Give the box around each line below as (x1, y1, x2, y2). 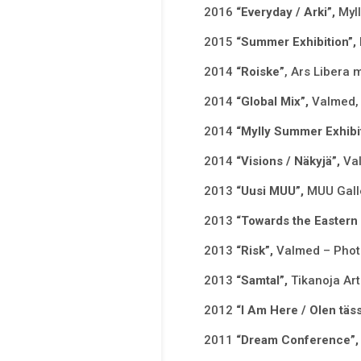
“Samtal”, (235, 273, 291, 288)
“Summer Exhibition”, (235, 35, 359, 50)
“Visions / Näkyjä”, (235, 154, 343, 169)
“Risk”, (235, 243, 276, 259)
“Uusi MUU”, (235, 184, 307, 199)
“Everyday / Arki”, (235, 5, 338, 20)
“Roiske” (235, 64, 284, 80)
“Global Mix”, (235, 94, 312, 110)
